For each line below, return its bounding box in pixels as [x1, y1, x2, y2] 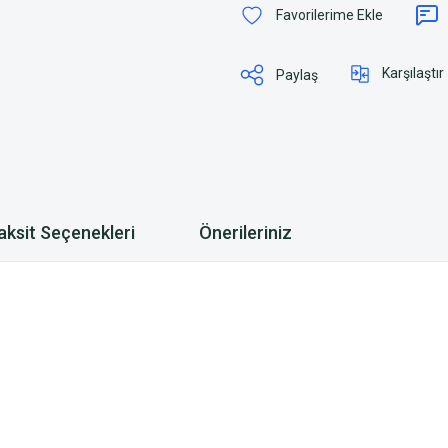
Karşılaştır [382, 65, 444, 81]
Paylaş [276, 66, 318, 83]
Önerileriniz [199, 221, 292, 243]
